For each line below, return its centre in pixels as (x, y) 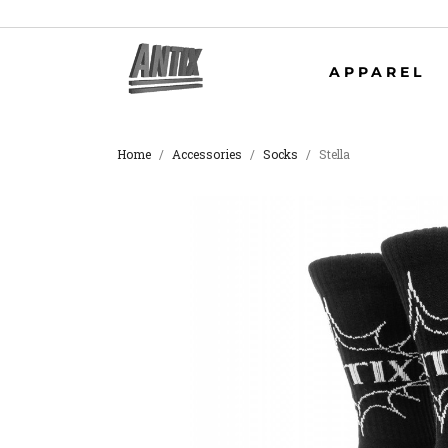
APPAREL (377, 72)
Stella (334, 153)
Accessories (207, 153)
